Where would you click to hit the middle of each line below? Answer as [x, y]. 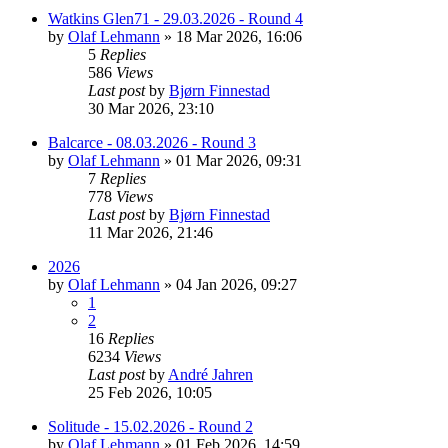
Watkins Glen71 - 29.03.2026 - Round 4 [175, 18]
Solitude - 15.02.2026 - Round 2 [150, 426]
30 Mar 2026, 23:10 [151, 108]
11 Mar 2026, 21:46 [150, 232]
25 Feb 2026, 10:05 [150, 392]
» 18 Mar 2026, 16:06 [231, 36]
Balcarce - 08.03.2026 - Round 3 [152, 142]
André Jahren [210, 374]
